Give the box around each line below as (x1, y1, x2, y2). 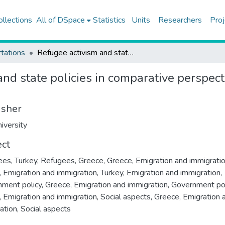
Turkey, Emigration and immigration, (100, 167, 222, 178)
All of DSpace (36, 15, 85, 26)
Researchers (158, 15, 202, 26)
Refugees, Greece (41, 155, 103, 166)
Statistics (92, 15, 126, 26)
